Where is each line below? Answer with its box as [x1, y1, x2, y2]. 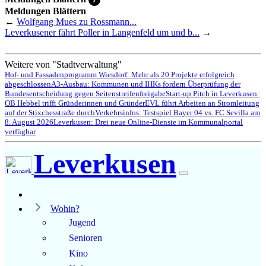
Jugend [69, 217, 96, 227]
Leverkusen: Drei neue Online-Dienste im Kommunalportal [53, 117, 243, 126]
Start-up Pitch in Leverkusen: [166, 88, 259, 98]
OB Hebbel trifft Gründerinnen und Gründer [5, 98, 145, 107]
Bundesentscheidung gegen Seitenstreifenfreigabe [5, 88, 166, 98]
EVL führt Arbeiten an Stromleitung [145, 98, 259, 107]
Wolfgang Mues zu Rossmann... [17, 16, 137, 27]
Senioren [69, 232, 102, 243]
